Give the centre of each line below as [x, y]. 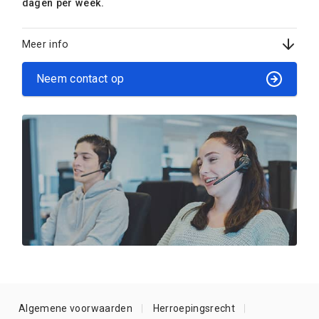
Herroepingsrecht [194, 309]
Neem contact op [80, 79]
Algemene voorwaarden [75, 309]
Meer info [45, 44]
